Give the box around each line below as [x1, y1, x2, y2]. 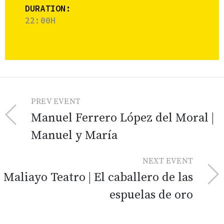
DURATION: [25, 3, 71, 14]
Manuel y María [31, 128, 117, 143]
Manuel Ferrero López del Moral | [31, 110, 214, 126]
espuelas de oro [109, 187, 193, 203]
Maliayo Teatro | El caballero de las [3, 170, 193, 185]
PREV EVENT [31, 96, 80, 107]
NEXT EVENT [142, 156, 193, 166]
